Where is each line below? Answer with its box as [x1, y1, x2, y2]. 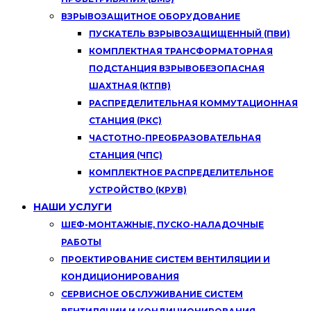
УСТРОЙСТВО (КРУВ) [89, 185, 187, 196]
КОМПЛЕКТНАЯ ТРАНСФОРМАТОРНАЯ [89, 46, 273, 57]
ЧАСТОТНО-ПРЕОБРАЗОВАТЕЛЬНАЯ [89, 133, 261, 144]
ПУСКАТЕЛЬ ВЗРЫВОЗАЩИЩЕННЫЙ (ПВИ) [89, 28, 290, 40]
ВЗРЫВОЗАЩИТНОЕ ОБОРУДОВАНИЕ [61, 11, 240, 22]
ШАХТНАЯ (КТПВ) [89, 81, 171, 92]
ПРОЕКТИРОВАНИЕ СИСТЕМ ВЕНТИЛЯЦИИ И [61, 254, 270, 265]
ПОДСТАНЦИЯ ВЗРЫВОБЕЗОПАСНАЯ [89, 63, 264, 74]
